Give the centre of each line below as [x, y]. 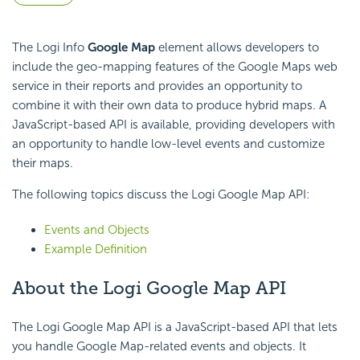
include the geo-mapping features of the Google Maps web [175, 67]
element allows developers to [237, 48]
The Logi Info [50, 48]
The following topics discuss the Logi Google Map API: [161, 195]
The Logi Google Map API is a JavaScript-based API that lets [175, 327]
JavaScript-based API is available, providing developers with [174, 125]
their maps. [43, 164]
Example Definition [96, 250]
